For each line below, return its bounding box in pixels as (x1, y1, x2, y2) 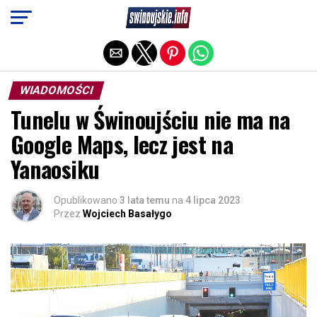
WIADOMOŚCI (18, 83, 95, 97)
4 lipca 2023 (185, 195, 241, 206)
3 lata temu (120, 195, 170, 206)
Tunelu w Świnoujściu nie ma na (11, 103, 290, 136)
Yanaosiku (11, 152, 100, 185)
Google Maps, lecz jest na (11, 127, 233, 161)
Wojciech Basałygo (83, 208, 172, 219)
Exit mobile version (107, 9, 210, 23)
